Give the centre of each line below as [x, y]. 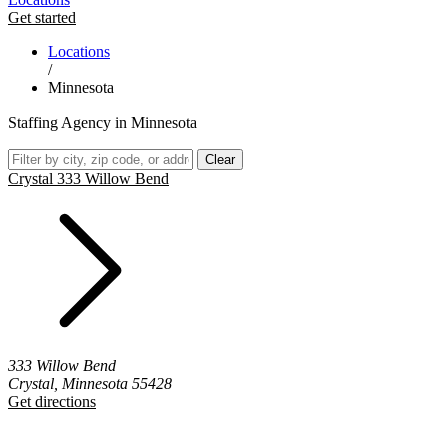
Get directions [52, 401]
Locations [79, 51]
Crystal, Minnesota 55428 [90, 383]
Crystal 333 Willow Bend [88, 178]
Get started [42, 17]
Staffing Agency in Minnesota [102, 122]
